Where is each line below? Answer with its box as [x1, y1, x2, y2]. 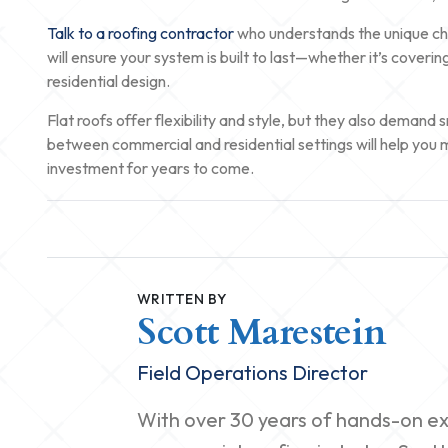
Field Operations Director [136, 360, 368, 385]
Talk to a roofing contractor [46, 23, 234, 43]
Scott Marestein [136, 308, 387, 357]
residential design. [46, 71, 170, 91]
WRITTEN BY [136, 290, 227, 308]
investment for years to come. [46, 158, 254, 178]
